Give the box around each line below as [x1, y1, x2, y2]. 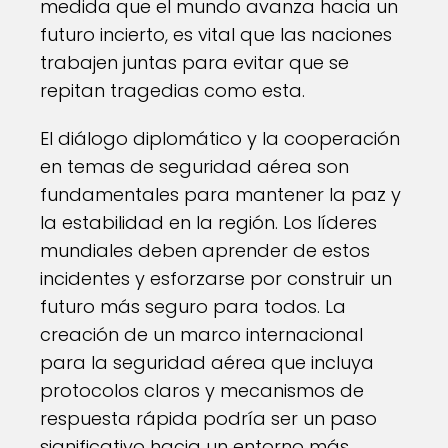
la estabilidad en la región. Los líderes [40, 210, 377, 235]
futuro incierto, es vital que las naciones [40, 22, 392, 47]
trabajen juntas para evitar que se [40, 50, 349, 75]
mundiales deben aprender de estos [40, 238, 370, 263]
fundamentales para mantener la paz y [40, 182, 401, 207]
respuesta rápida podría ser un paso [40, 406, 377, 431]
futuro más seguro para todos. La [40, 294, 346, 319]
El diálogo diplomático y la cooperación [40, 126, 400, 151]
